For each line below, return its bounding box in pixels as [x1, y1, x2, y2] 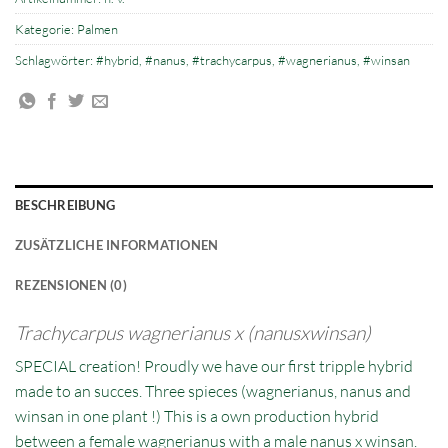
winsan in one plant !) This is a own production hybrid [15, 406, 379, 427]
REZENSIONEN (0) [15, 276, 127, 293]
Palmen [77, 20, 118, 37]
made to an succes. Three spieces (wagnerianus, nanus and [15, 381, 411, 402]
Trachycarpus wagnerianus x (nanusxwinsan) [15, 320, 371, 345]
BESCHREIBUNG [15, 196, 116, 213]
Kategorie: [15, 20, 77, 37]
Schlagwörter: [15, 51, 96, 68]
